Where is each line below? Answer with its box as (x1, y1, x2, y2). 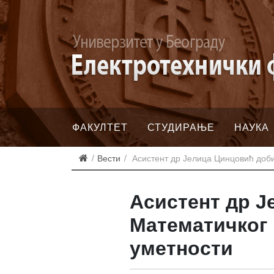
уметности (129, 233, 233, 261)
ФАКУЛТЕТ (72, 120, 128, 134)
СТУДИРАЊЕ (147, 120, 215, 134)
